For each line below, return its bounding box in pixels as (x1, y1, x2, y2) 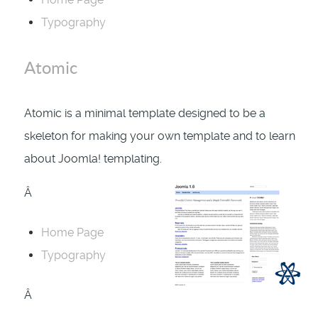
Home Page (41, 226, 104, 240)
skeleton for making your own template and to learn (24, 129, 295, 143)
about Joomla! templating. (24, 152, 162, 166)
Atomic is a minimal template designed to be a (24, 106, 265, 121)
